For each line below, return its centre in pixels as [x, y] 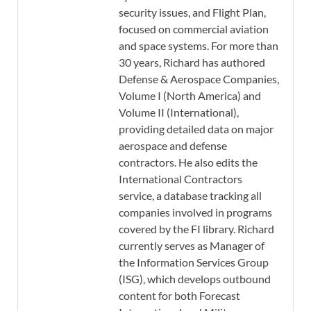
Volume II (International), [179, 112]
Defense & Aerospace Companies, [199, 79]
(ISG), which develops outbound [195, 279]
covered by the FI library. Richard [196, 229]
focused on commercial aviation [194, 29]
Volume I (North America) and [190, 96]
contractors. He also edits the [188, 162]
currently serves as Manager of [192, 246]
